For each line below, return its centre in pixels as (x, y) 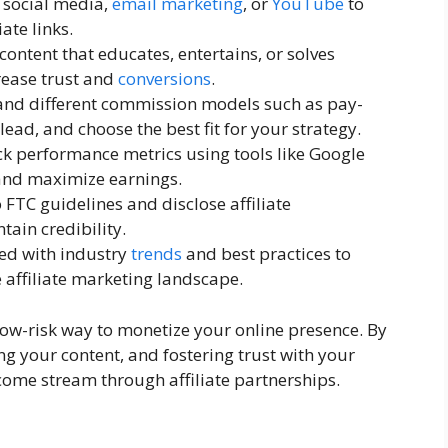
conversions (164, 79)
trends (156, 254)
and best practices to (266, 254)
